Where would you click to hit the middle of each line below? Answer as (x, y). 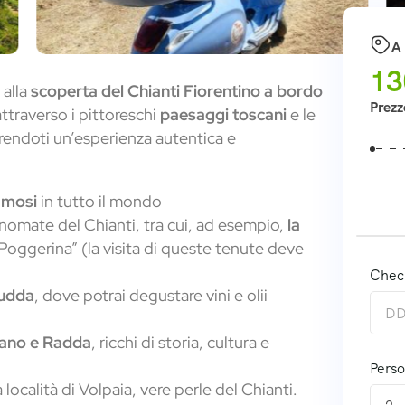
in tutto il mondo (101, 202)
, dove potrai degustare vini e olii (151, 296)
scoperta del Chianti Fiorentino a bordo (177, 91)
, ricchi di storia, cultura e (180, 343)
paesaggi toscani (223, 115)
